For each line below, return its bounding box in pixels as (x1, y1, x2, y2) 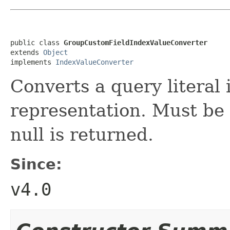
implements (10, 57, 55, 66)
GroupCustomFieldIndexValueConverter (64, 38, 207, 47)
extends (10, 48, 43, 56)
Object (43, 48, 68, 56)
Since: (10, 155, 62, 173)
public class (10, 38, 64, 47)
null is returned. (10, 124, 154, 145)
